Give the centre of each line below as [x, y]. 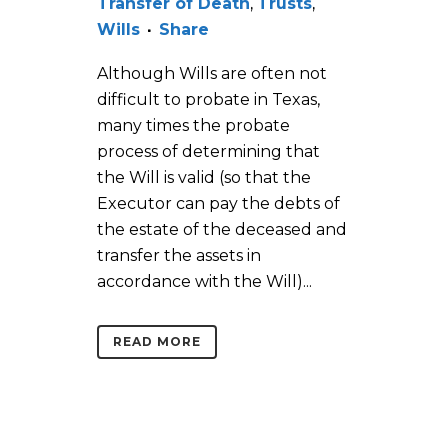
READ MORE [157, 341]
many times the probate [193, 125]
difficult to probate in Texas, [208, 99]
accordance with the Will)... [204, 281]
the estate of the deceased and [222, 229]
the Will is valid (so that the [204, 177]
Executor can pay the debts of [218, 203]
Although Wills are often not [212, 73]
